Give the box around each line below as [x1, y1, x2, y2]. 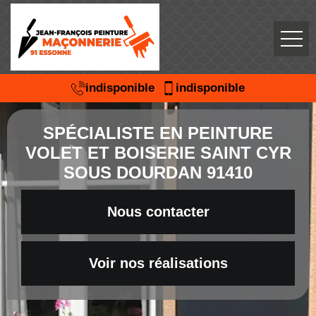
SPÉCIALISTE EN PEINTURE [43, 123, 273, 142]
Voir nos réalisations [88, 255, 228, 271]
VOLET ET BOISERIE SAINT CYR [25, 143, 291, 162]
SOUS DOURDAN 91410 [63, 163, 253, 182]
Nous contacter [107, 204, 209, 219]
